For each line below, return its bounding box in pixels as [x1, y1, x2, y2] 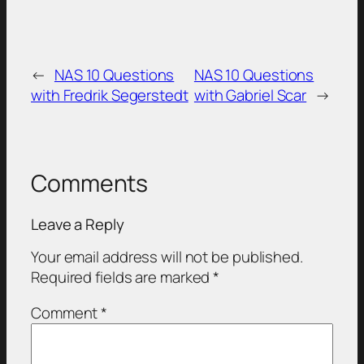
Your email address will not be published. [31, 246, 303, 268]
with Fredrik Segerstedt [31, 84, 188, 106]
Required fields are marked [31, 266, 214, 288]
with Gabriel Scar [193, 84, 307, 106]
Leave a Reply [31, 213, 124, 235]
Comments [31, 167, 149, 200]
